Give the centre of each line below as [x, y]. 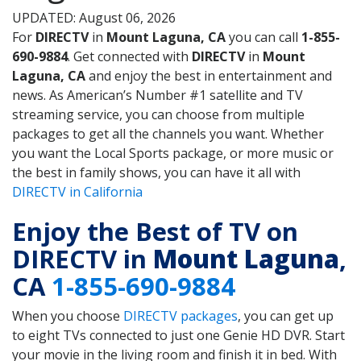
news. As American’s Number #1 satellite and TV [158, 95]
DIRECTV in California [77, 192]
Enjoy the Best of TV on [155, 231]
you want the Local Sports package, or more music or [173, 154]
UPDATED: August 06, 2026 [94, 18]
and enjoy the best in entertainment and [209, 76]
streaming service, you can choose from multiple [158, 115]
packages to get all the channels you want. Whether [168, 134]
